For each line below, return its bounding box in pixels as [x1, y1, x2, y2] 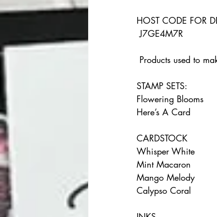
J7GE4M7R [139, 28, 186, 40]
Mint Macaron [137, 158, 202, 170]
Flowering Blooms [137, 93, 215, 105]
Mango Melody [137, 171, 206, 184]
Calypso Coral [137, 185, 197, 197]
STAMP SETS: [137, 80, 199, 92]
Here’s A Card [137, 106, 196, 118]
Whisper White [137, 145, 206, 157]
